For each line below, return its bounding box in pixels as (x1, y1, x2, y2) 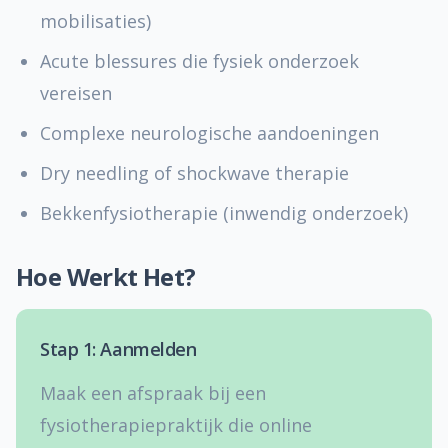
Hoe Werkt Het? (16, 260, 196, 293)
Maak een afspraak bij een (40, 381, 266, 405)
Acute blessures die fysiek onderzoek (40, 49, 359, 73)
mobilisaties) (40, 9, 151, 33)
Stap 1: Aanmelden (40, 337, 197, 361)
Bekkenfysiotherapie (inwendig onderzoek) (40, 201, 408, 225)
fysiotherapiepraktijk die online (40, 413, 312, 437)
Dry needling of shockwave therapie (40, 161, 349, 185)
